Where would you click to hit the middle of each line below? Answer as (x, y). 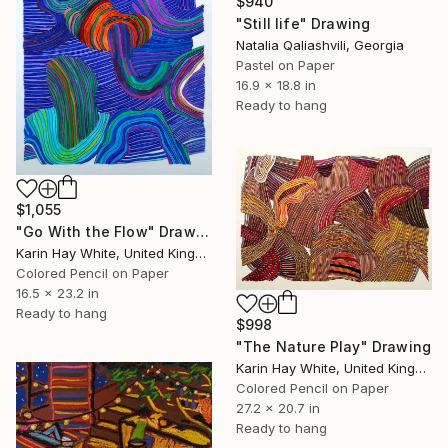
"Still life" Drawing (303, 23)
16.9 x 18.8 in (276, 84)
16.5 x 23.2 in (57, 293)
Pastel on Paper (285, 64)
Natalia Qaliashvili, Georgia (320, 44)
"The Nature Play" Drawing (333, 346)
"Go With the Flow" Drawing (202, 232)
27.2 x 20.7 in (278, 407)
